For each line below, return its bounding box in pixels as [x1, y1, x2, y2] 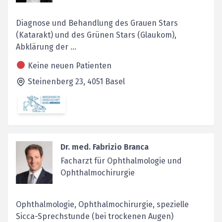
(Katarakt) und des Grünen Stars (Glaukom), [16, 30, 176, 40]
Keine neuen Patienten [28, 60, 111, 70]
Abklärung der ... [16, 42, 76, 52]
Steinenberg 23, [28, 76, 87, 86]
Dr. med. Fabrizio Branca [60, 142, 149, 152]
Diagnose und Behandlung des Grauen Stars [16, 18, 178, 28]
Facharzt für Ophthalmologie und [60, 156, 182, 166]
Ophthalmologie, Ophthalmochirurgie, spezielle [16, 200, 189, 210]
